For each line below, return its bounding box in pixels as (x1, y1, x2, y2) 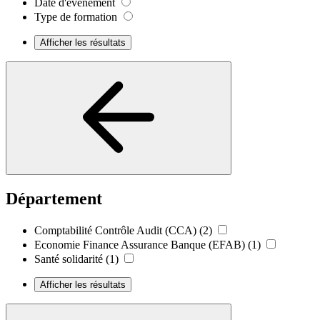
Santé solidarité (34, 252, 103, 265)
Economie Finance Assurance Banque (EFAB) (34, 238, 245, 251)
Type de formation (34, 11, 117, 23)
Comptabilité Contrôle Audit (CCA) (34, 224, 196, 236)
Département (6, 189, 102, 208)
